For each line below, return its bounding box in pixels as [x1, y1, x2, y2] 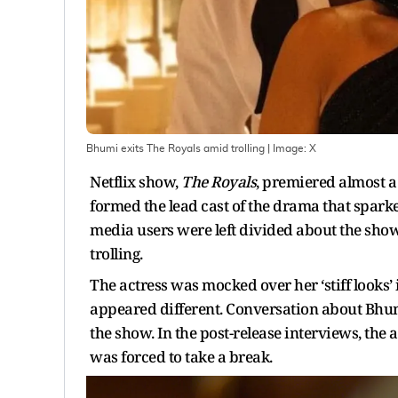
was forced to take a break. [90, 346, 273, 367]
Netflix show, [90, 171, 181, 192]
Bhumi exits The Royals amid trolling [86, 142, 265, 154]
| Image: [265, 142, 309, 154]
